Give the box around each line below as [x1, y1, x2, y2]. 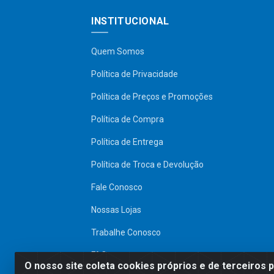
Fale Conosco [91, 182, 143, 192]
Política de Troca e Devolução [91, 159, 204, 169]
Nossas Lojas [91, 204, 141, 215]
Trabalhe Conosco [91, 227, 161, 237]
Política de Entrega [91, 136, 163, 147]
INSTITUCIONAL [91, 15, 169, 27]
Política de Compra [91, 114, 164, 124]
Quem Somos [91, 46, 144, 56]
